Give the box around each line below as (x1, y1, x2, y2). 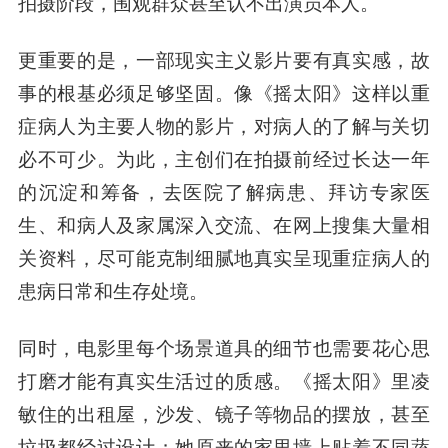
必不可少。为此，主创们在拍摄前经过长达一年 (17, 144, 431, 171)
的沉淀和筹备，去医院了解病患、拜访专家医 (17, 177, 431, 204)
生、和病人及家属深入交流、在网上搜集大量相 (17, 210, 431, 237)
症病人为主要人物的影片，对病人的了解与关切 (17, 111, 431, 138)
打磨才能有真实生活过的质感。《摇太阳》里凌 (17, 366, 431, 393)
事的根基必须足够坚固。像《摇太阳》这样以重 (17, 78, 431, 105)
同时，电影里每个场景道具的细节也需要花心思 (17, 333, 431, 360)
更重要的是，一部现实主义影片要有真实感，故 (17, 45, 431, 72)
